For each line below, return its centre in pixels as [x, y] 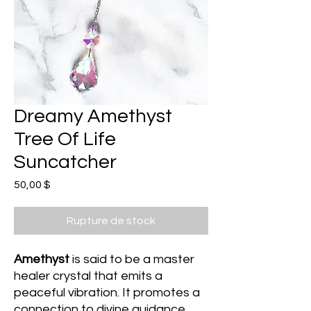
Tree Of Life [65, 140]
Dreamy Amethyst [93, 117]
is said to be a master [133, 260]
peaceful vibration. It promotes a [107, 293]
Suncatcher [65, 162]
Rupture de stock [111, 221]
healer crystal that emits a [88, 276]
